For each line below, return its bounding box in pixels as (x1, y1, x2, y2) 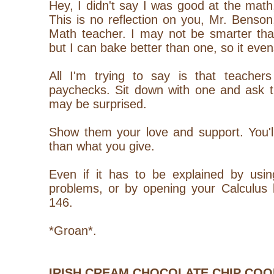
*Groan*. (49, 223, 97, 237)
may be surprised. (49, 97, 147, 111)
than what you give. (49, 139, 155, 153)
